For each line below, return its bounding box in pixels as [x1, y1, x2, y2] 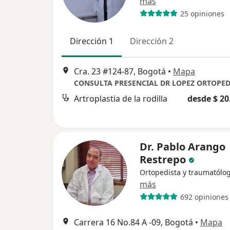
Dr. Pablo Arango [140, 140, 225, 154]
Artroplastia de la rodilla [74, 93, 167, 105]
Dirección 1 [70, 35, 113, 47]
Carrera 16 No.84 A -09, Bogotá [74, 217, 193, 228]
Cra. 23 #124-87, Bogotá [74, 66, 166, 78]
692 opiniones [180, 191, 228, 202]
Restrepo [140, 152, 186, 166]
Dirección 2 [130, 35, 174, 47]
